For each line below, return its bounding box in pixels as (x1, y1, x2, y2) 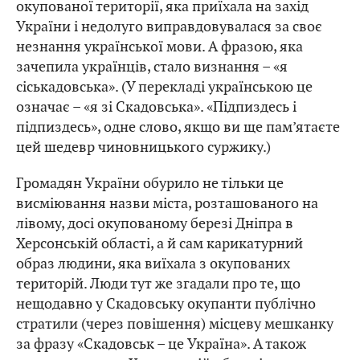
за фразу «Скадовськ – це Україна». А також (16, 334, 306, 354)
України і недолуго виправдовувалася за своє (16, 17, 322, 36)
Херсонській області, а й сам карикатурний (16, 234, 303, 253)
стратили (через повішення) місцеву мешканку (16, 314, 333, 333)
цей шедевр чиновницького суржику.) (16, 137, 271, 157)
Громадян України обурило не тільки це (16, 174, 284, 193)
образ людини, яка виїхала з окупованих (16, 254, 290, 273)
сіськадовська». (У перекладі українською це (16, 77, 313, 96)
